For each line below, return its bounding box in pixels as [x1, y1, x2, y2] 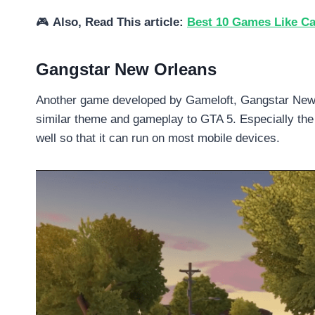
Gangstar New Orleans [36, 59, 217, 79]
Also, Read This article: [53, 15, 187, 29]
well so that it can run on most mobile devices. [36, 131, 280, 145]
